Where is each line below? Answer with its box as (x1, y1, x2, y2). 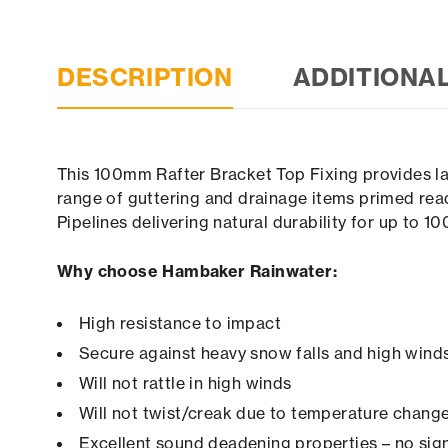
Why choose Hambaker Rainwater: (57, 261, 337, 282)
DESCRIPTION (57, 62, 233, 93)
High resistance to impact (79, 313, 281, 334)
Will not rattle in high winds (79, 373, 292, 394)
